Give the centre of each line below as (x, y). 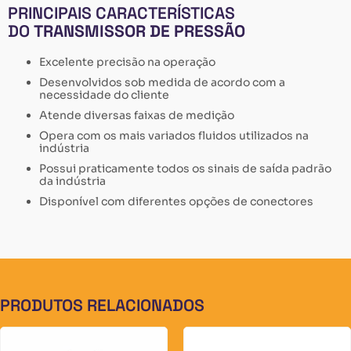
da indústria (72, 181)
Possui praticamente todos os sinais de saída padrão (185, 169)
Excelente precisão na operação (127, 62)
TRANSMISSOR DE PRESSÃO (138, 31)
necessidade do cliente (104, 95)
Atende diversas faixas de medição (137, 116)
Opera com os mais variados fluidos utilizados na (174, 136)
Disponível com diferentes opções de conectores (176, 202)
